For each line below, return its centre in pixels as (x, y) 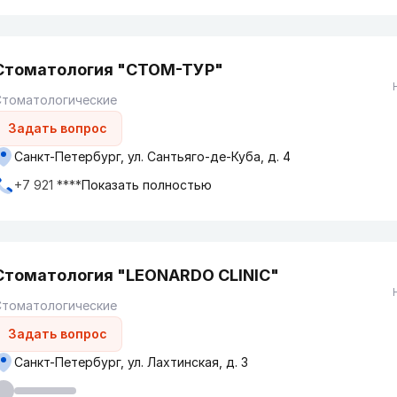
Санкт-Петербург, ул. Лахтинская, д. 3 (131, 362)
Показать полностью (147, 185)
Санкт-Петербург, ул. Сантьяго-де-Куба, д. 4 (152, 156)
